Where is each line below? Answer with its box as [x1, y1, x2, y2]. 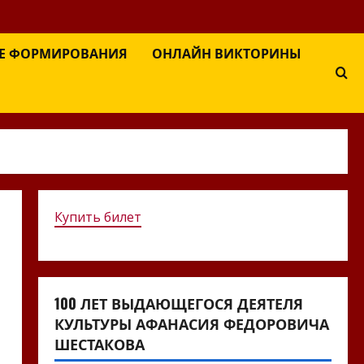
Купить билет [54, 207, 141, 226]
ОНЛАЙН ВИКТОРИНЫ [152, 42, 301, 63]
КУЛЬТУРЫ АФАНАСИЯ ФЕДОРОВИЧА [54, 312, 329, 334]
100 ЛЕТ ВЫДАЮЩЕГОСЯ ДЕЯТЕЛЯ [54, 292, 303, 314]
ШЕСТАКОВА [54, 332, 145, 354]
